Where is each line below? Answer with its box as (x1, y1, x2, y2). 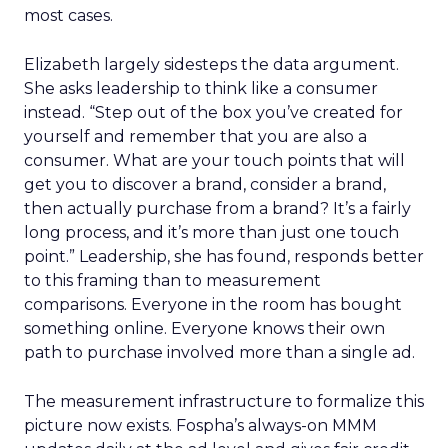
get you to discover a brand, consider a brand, (24, 175, 386, 194)
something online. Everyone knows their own (24, 319, 385, 338)
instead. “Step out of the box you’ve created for (24, 103, 403, 122)
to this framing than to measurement (24, 271, 321, 290)
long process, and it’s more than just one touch (24, 223, 399, 242)
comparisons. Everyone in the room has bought (24, 295, 402, 314)
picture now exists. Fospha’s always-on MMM (24, 416, 377, 435)
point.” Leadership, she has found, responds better (24, 247, 424, 266)
